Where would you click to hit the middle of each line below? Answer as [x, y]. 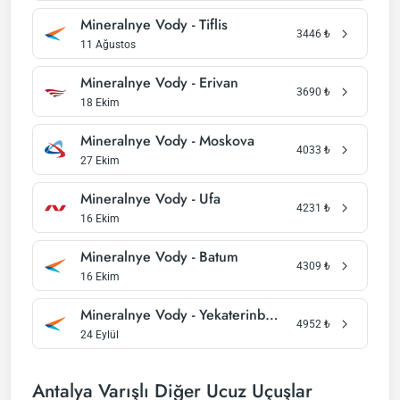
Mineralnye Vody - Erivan [159, 83]
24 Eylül [100, 335]
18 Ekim [100, 103]
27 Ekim [100, 161]
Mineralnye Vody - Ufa [150, 199]
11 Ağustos [108, 45]
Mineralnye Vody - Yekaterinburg [272, 315]
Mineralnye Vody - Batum [159, 257]
